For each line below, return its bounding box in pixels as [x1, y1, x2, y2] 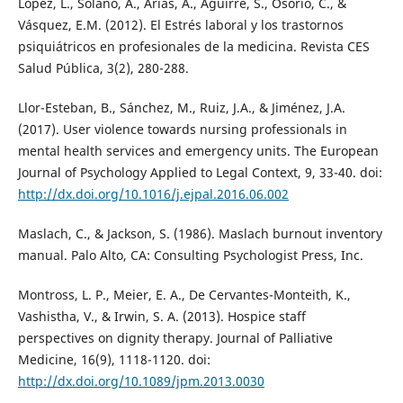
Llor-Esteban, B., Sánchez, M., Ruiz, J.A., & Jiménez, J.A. [17, 99, 345, 117]
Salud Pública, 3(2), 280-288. [17, 59, 189, 77]
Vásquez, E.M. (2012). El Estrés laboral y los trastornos [17, 16, 344, 34]
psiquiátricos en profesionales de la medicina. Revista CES [17, 38, 370, 56]
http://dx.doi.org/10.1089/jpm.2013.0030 [17, 372, 264, 390]
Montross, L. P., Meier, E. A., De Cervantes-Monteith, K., [17, 286, 351, 304]
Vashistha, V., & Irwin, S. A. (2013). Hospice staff [17, 308, 306, 326]
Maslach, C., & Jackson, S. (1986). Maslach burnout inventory [17, 225, 382, 243]
